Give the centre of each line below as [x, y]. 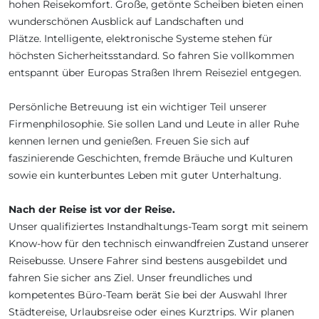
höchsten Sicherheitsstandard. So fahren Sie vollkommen [151, 55]
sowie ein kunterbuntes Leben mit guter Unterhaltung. [145, 175]
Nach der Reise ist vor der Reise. [92, 209]
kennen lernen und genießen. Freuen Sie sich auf [129, 141]
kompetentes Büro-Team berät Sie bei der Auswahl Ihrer [148, 294]
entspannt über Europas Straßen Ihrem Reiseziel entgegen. [155, 72]
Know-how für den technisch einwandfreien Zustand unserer [159, 243]
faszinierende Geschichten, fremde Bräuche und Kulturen [151, 158]
